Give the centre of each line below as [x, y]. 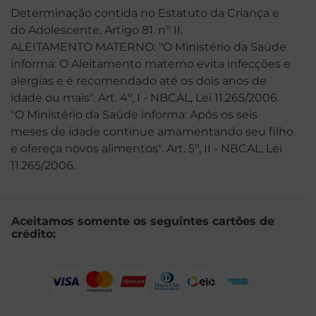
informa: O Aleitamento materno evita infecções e [151, 64]
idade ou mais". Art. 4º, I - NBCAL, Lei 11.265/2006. [145, 98]
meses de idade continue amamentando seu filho [152, 132]
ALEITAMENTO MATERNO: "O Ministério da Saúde [148, 47]
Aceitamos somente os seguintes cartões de [143, 221]
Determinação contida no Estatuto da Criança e [145, 13]
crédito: [34, 233]
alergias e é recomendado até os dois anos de [139, 81]
